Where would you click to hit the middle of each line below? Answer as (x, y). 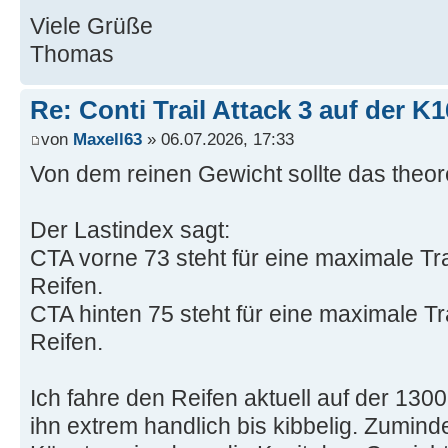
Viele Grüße (91, 25)
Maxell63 (107, 139)
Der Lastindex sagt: (130, 230)
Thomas (72, 53)
